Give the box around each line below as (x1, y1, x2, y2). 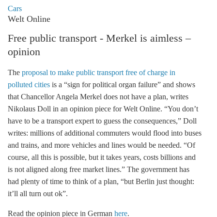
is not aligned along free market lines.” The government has (8, 165, 189, 173)
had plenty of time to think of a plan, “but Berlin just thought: (8, 177, 194, 186)
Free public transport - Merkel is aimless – (8, 32, 191, 44)
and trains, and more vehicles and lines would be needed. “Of (8, 141, 195, 149)
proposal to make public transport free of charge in (22, 68, 175, 77)
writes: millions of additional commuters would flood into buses (8, 129, 201, 137)
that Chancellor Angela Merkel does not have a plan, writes (8, 93, 188, 101)
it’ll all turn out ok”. (8, 189, 68, 198)
